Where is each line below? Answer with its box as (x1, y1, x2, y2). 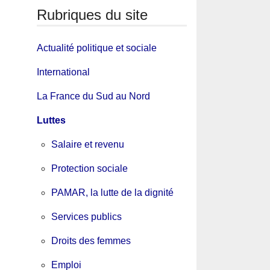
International (36, 67, 90, 78)
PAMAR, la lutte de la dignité (51, 187, 174, 198)
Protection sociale (51, 163, 128, 174)
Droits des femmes (51, 236, 131, 246)
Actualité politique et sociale (36, 43, 157, 54)
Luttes (36, 115, 66, 126)
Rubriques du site (36, 6, 148, 23)
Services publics (51, 212, 122, 222)
